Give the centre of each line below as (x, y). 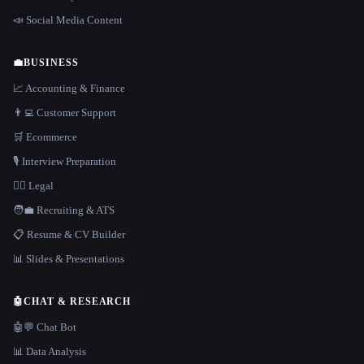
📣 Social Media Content (68, 20)
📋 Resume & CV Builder (69, 235)
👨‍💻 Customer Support (65, 113)
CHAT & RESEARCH (77, 302)
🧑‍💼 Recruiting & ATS (64, 210)
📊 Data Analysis (50, 352)
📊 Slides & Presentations (69, 259)
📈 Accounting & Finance (69, 89)
